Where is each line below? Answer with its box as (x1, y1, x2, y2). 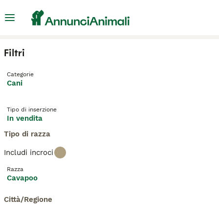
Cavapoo (7, 174, 38, 182)
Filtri (4, 46, 25, 59)
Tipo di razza (4, 130, 50, 138)
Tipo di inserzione (7, 106, 57, 113)
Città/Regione (4, 195, 52, 204)
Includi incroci (4, 148, 53, 157)
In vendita (7, 114, 43, 123)
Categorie (7, 71, 34, 78)
